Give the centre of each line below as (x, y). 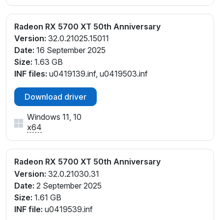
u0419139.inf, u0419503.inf (97, 74)
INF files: (31, 74)
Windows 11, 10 (54, 117)
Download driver (55, 97)
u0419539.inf (68, 209)
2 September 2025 (68, 186)
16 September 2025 (70, 50)
